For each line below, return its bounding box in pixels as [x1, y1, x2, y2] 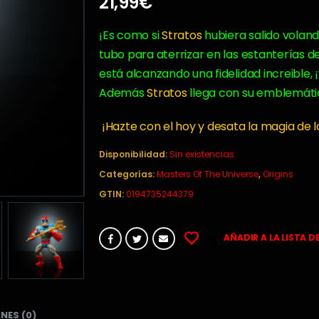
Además [99, 84, 145, 101]
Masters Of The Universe [157, 168, 258, 181]
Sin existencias [169, 148, 234, 161]
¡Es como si [99, 26, 162, 43]
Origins [263, 168, 293, 181]
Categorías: [99, 168, 157, 181]
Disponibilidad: [99, 148, 169, 161]
